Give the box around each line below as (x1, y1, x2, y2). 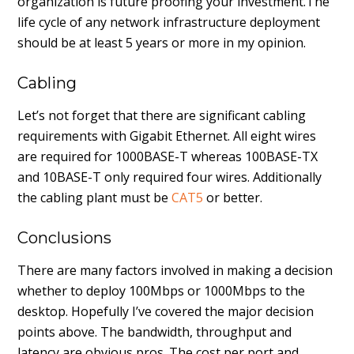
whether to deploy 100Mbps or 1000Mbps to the (17, 282, 306, 299)
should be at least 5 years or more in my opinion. (17, 34, 307, 51)
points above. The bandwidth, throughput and (17, 323, 292, 341)
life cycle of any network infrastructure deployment (17, 13, 321, 31)
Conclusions (17, 228, 112, 247)
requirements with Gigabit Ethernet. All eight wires (17, 127, 317, 145)
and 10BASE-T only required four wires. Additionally (17, 168, 322, 186)
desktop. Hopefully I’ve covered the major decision (17, 303, 314, 320)
